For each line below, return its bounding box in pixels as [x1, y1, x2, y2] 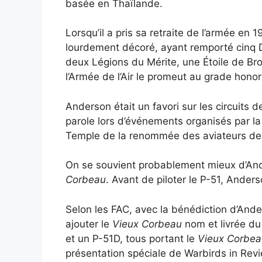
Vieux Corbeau [112, 218, 182, 230]
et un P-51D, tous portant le [65, 232, 198, 244]
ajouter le [65, 218, 112, 230]
